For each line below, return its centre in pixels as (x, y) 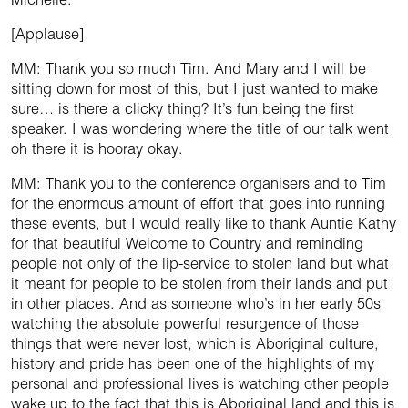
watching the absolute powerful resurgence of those (185, 324)
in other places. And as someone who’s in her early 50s (196, 304)
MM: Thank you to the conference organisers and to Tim (199, 184)
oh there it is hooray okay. (97, 149)
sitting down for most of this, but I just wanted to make (194, 89)
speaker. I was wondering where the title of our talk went (200, 129)
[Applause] (47, 34)
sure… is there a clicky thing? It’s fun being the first (183, 109)
